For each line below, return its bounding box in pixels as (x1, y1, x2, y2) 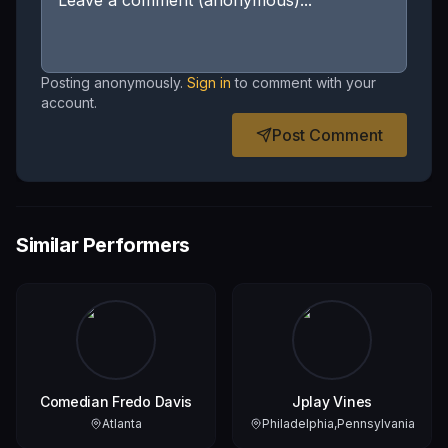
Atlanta (102, 416, 142, 432)
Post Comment (272, 125, 383, 146)
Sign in (187, 74, 231, 92)
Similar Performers (16, 233, 190, 258)
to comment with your (235, 74, 376, 92)
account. (41, 94, 97, 112)
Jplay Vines (292, 393, 372, 411)
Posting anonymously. (41, 74, 183, 92)
